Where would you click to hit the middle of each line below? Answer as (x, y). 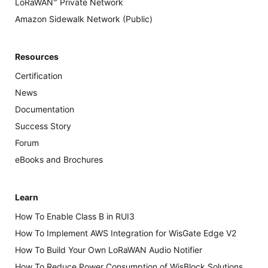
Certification (39, 75)
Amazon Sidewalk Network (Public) (84, 19)
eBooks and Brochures (59, 159)
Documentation (45, 109)
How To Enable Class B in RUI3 (75, 216)
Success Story (43, 126)
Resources (37, 56)
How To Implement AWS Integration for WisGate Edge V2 (126, 233)
